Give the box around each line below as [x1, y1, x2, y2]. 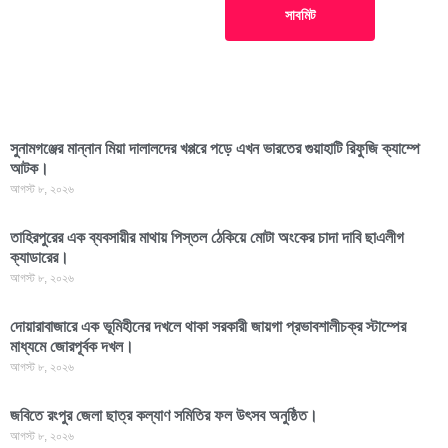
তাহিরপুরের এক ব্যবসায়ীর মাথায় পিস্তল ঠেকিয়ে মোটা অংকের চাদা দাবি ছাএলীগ [10, 228, 404, 246]
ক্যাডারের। [10, 248, 69, 266]
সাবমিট [284, 8, 316, 23]
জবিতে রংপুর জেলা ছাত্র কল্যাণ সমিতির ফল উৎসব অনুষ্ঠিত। [10, 406, 318, 424]
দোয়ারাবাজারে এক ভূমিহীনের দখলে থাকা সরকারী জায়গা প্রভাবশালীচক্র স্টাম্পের [10, 317, 406, 335]
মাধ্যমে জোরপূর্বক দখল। [10, 337, 134, 355]
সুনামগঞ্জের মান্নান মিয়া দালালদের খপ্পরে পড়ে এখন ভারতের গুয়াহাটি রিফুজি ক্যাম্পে [10, 139, 420, 157]
